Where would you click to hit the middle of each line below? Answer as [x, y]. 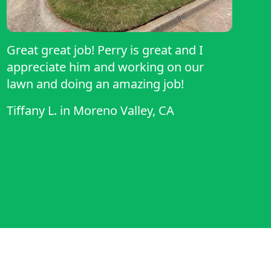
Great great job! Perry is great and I [105, 50]
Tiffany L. [31, 111]
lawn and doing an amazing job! [95, 84]
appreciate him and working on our [105, 67]
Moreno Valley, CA [123, 111]
